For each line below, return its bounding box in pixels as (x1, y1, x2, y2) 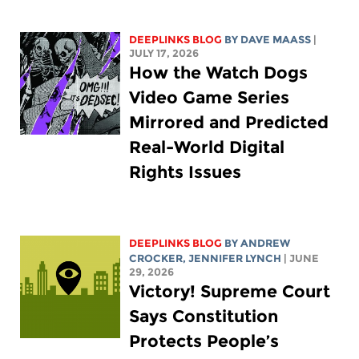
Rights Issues (129, 161, 242, 182)
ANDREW (240, 236, 291, 249)
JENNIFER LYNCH (188, 252, 282, 264)
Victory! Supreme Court (129, 280, 331, 301)
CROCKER (129, 252, 184, 264)
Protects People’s (129, 330, 280, 351)
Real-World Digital (129, 136, 285, 157)
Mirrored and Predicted (129, 111, 329, 132)
